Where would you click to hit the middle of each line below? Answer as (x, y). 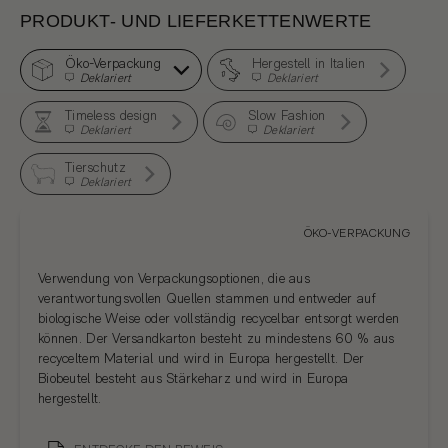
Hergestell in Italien (308, 63)
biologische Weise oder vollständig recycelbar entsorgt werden (219, 318)
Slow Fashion (287, 115)
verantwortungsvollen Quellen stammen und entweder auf (207, 298)
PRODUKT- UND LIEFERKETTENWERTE (196, 21)
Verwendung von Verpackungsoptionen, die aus (174, 278)
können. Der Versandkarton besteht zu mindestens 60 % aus (216, 338)
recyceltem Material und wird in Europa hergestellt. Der (201, 358)
